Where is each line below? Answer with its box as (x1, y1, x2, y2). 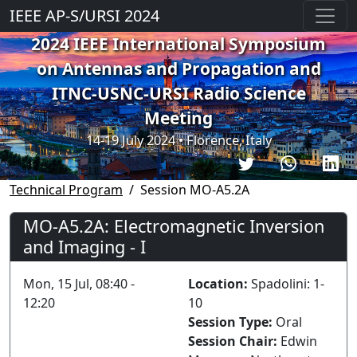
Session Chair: (188, 331, 280, 350)
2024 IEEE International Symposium (31, 33, 326, 55)
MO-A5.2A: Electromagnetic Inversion (23, 214, 324, 237)
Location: (188, 274, 251, 292)
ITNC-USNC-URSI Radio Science (51, 82, 306, 104)
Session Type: (188, 312, 276, 331)
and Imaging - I (23, 234, 146, 258)
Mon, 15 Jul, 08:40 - (23, 274, 135, 292)
